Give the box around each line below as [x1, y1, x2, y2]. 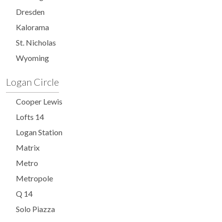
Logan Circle [6, 76, 59, 88]
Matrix [16, 143, 40, 153]
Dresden [16, 7, 45, 17]
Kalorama [16, 22, 49, 32]
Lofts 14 [16, 112, 44, 122]
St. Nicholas [16, 38, 56, 48]
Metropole [16, 173, 53, 183]
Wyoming [16, 53, 49, 63]
